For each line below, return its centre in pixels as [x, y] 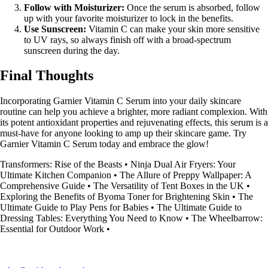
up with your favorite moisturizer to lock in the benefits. [129, 18]
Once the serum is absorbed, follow [192, 7]
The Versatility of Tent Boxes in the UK [169, 186]
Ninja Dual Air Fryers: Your [183, 165]
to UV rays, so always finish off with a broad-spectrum [127, 39]
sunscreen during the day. [72, 50]
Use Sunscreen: [55, 29]
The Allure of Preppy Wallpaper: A [185, 175]
